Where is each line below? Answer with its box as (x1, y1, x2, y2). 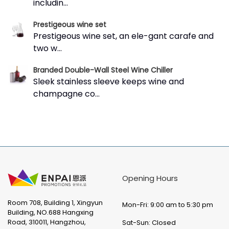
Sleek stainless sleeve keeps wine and (33, 76, 184, 88)
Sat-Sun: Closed (122, 218, 176, 228)
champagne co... (33, 88, 100, 100)
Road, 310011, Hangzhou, (8, 217, 86, 227)
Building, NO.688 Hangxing (8, 208, 94, 218)
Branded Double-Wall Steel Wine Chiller (33, 65, 173, 76)
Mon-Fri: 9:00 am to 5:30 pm (122, 200, 213, 210)
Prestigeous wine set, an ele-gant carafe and (33, 30, 214, 42)
